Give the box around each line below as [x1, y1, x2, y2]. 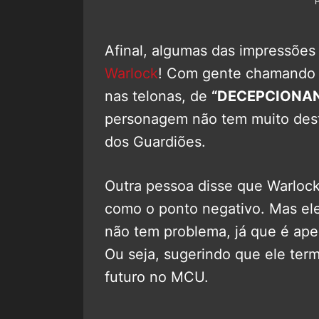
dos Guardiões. [105, 132, 206, 150]
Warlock [105, 64, 158, 82]
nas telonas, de [105, 87, 211, 105]
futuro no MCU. [105, 268, 209, 286]
